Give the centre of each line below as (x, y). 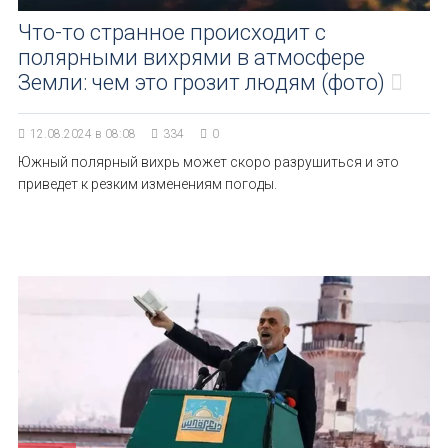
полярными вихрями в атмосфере (191, 57)
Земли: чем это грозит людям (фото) (201, 82)
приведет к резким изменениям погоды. (147, 184)
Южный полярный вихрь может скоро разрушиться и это (208, 162)
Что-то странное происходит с (172, 32)
